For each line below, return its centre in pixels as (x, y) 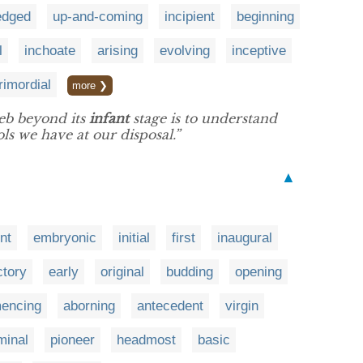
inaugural (245, 238)
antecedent (170, 306)
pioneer (73, 340)
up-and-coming (98, 17)
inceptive (259, 51)
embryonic (65, 238)
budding (190, 272)
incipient (190, 17)
